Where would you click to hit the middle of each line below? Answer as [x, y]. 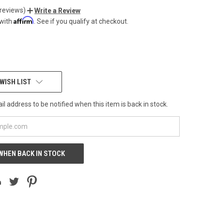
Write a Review [57, 10]
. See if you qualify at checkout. [81, 21]
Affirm [24, 20]
